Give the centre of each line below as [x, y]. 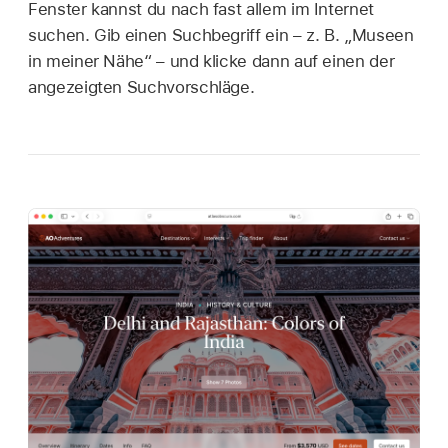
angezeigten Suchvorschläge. [141, 87]
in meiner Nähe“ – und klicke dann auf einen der [211, 61]
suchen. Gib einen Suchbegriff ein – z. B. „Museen [221, 35]
